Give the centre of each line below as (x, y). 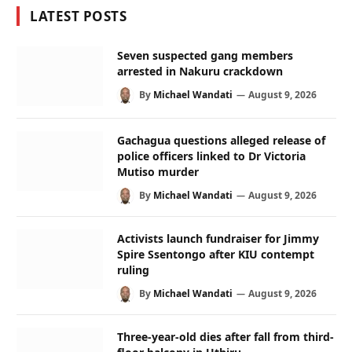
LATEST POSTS (79, 16)
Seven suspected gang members (205, 55)
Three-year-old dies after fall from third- (225, 337)
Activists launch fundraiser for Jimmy (218, 239)
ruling (133, 270)
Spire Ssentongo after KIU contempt (216, 255)
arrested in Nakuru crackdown (200, 71)
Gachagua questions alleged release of (221, 140)
